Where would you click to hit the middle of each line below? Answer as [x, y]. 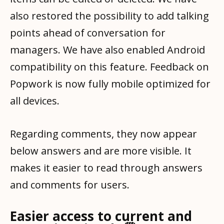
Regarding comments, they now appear [103, 134]
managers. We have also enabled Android [107, 50]
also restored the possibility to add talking [109, 16]
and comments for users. [70, 185]
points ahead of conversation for [88, 33]
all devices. [35, 101]
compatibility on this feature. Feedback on [109, 67]
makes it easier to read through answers [106, 168]
